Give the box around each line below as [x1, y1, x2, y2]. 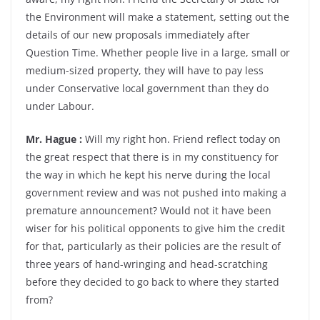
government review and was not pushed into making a [26, 186, 286, 199]
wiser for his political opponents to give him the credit [26, 221, 285, 235]
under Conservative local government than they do [26, 81, 269, 95]
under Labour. [26, 99, 94, 113]
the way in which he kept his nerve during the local [26, 168, 271, 181]
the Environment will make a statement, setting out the [26, 10, 289, 24]
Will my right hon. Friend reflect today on [82, 132, 281, 146]
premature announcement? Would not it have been [26, 204, 271, 217]
